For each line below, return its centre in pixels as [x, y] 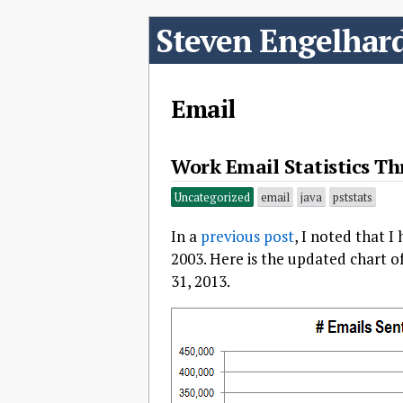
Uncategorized [212, 197]
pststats [353, 197]
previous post [247, 236]
